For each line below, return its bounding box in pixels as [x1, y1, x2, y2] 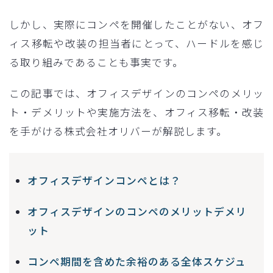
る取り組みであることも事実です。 [9, 54, 183, 69]
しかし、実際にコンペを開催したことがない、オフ [9, 16, 264, 32]
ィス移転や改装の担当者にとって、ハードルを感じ [9, 35, 264, 51]
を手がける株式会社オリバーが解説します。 [9, 123, 227, 138]
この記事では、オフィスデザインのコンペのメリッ [9, 85, 264, 101]
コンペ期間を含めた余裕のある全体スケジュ [27, 253, 246, 269]
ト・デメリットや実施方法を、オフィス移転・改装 [9, 104, 264, 119]
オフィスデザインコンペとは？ [27, 172, 181, 188]
